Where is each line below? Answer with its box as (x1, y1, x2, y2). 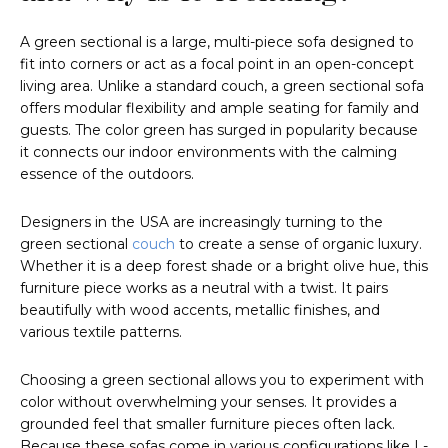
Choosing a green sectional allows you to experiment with (20, 371, 424, 390)
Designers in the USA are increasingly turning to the (20, 213, 383, 232)
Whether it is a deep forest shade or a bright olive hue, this (20, 257, 428, 276)
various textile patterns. (20, 323, 182, 342)
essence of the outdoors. (20, 165, 194, 184)
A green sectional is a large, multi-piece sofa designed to (20, 33, 414, 52)
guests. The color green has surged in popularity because (20, 121, 418, 140)
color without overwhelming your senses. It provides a (20, 393, 397, 412)
